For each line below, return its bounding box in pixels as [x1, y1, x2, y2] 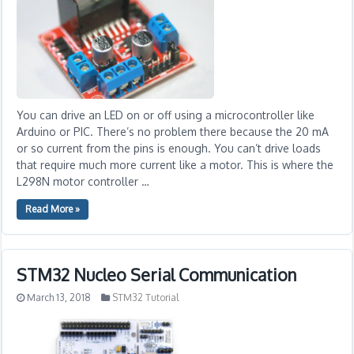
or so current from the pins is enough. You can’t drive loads [17, 141, 322, 155]
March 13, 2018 [27, 292, 92, 303]
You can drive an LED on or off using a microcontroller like [17, 108, 315, 122]
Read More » [25, 203, 81, 215]
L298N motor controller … [17, 175, 150, 188]
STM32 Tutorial [112, 292, 179, 303]
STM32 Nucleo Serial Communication [17, 264, 297, 285]
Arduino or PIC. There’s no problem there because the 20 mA [17, 125, 330, 138]
